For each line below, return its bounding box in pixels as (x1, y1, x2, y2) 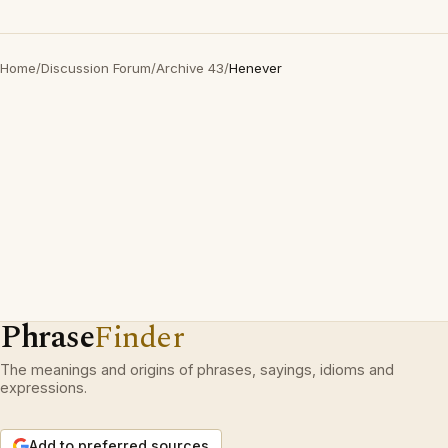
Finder (94, 314, 185, 361)
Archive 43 (156, 60, 224, 76)
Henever (229, 60, 282, 76)
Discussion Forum (41, 60, 151, 76)
